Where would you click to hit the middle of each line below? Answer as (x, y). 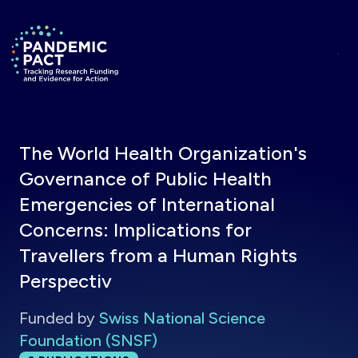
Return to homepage (78, 34)
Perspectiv (66, 281)
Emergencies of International (147, 204)
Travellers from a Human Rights (158, 255)
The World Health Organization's (163, 153)
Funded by (57, 318)
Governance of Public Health (145, 179)
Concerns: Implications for (135, 230)
